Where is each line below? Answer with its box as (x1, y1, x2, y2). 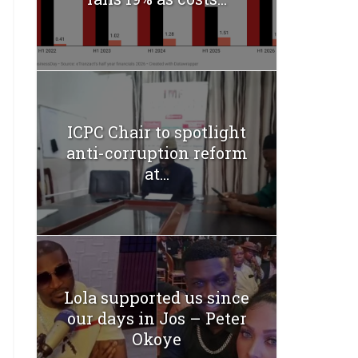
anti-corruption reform (66, 142, 248, 164)
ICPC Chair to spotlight (67, 121, 246, 143)
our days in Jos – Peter (66, 307, 247, 328)
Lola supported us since (64, 286, 249, 308)
